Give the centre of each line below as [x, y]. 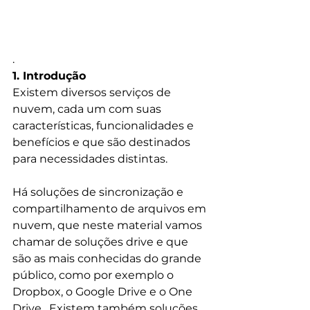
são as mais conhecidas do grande [108, 258]
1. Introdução [49, 75]
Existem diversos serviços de [93, 92]
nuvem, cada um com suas [88, 109]
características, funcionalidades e [104, 125]
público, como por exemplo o [94, 275]
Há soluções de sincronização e [99, 192]
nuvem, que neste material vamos [109, 225]
